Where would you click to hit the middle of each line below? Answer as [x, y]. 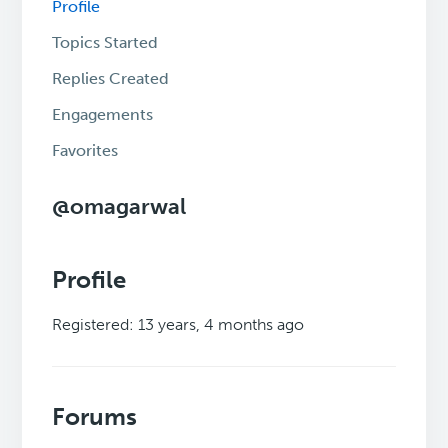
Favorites [85, 151]
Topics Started [105, 43]
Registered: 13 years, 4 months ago [178, 325]
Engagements [103, 115]
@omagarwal [119, 207]
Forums [95, 417]
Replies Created [111, 79]
